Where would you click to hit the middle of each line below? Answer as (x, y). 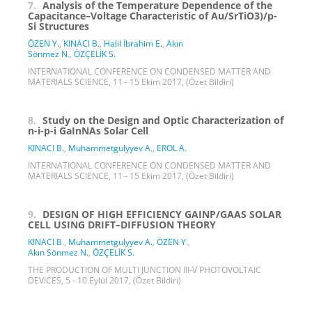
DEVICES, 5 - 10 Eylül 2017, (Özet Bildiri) (104, 280)
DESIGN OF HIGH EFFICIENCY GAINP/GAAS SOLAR (162, 214)
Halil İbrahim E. (133, 43)
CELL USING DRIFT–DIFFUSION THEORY (122, 224)
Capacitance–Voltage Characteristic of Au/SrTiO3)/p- (153, 15)
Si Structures (58, 26)
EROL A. (172, 148)
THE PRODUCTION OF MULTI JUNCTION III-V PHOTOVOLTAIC (145, 270)
